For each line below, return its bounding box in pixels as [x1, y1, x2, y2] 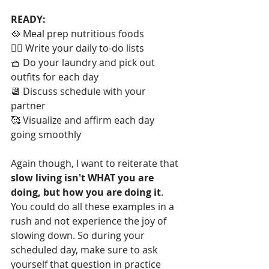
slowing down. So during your [11, 228, 147, 242]
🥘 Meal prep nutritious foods [11, 26, 147, 40]
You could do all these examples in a [11, 199, 177, 213]
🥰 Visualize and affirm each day [11, 113, 157, 127]
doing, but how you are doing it [11, 185, 161, 199]
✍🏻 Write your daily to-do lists [11, 41, 144, 55]
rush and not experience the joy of [11, 214, 169, 228]
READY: [11, 12, 46, 26]
